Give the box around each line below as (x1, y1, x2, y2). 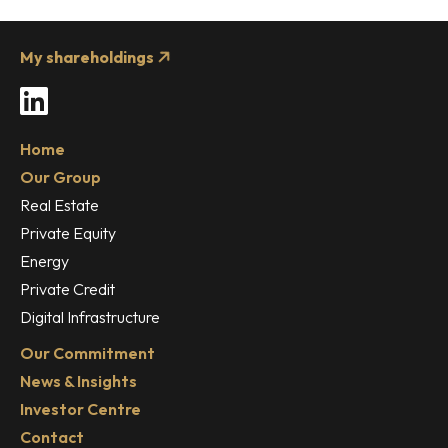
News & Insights (20, 371, 137, 392)
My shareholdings (20, 47, 157, 68)
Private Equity (20, 223, 116, 244)
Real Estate (20, 195, 99, 216)
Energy (20, 251, 69, 272)
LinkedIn (47, 86, 105, 107)
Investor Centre (20, 399, 141, 420)
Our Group (20, 167, 101, 188)
